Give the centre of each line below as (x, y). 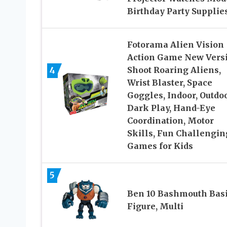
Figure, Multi (155, 206)
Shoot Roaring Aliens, (174, 70)
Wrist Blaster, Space (169, 82)
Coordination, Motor (170, 120)
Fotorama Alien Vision (175, 44)
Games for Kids (160, 146)
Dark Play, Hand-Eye (171, 108)
